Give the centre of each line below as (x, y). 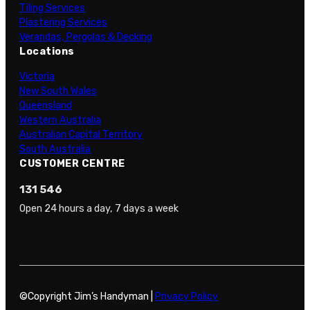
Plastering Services (63, 22)
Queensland (46, 105)
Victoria (37, 76)
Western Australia (60, 120)
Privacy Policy (186, 297)
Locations (47, 51)
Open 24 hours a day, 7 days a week (99, 208)
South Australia (55, 149)
